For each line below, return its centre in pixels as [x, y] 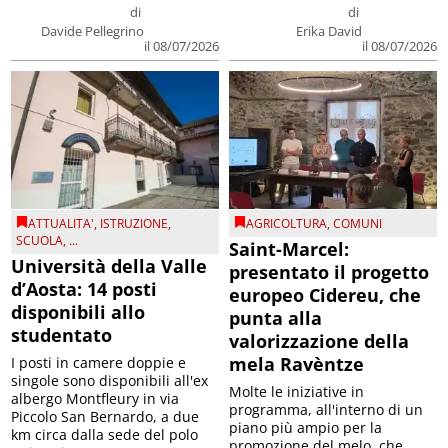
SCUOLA [40, 241]
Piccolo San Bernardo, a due [105, 417]
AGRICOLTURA [286, 224]
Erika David [328, 30]
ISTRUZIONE [134, 224]
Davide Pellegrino [92, 30]
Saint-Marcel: [289, 249]
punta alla [275, 318]
